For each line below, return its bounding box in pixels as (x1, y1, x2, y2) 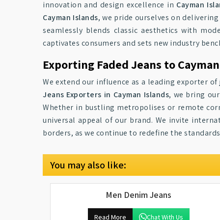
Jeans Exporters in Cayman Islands (43, 89, 169, 100)
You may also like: (50, 159, 126, 171)
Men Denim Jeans (106, 189, 171, 200)
